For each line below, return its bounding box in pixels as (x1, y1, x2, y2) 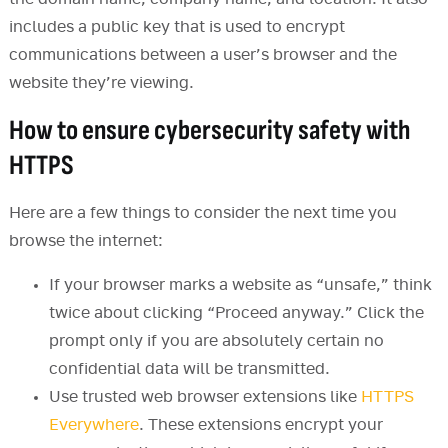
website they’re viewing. (8, 75, 194, 92)
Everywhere (48, 417, 139, 434)
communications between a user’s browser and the (8, 47, 397, 64)
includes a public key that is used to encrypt (8, 19, 345, 36)
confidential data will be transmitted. (48, 361, 330, 378)
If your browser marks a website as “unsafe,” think (48, 277, 432, 294)
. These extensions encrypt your (138, 417, 383, 434)
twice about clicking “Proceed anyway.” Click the (48, 305, 424, 322)
